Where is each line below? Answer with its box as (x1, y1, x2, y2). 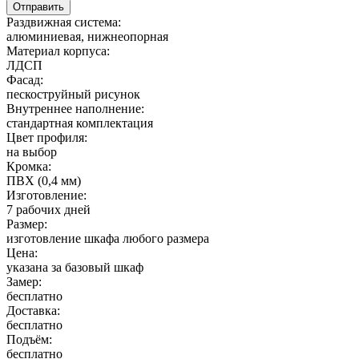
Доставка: (6, 303, 60, 317)
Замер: (6, 274, 42, 288)
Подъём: (6, 332, 52, 346)
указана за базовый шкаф (6, 260, 143, 274)
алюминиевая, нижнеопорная (6, 29, 168, 43)
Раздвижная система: (6, 14, 121, 29)
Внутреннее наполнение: (6, 101, 144, 115)
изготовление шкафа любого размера (6, 231, 209, 245)
